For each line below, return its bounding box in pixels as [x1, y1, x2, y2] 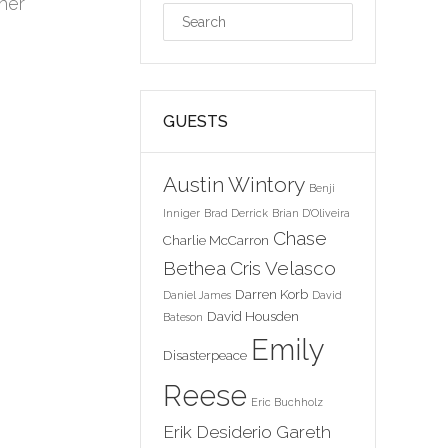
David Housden [207, 308, 299, 324]
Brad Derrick [204, 207, 268, 219]
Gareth [276, 422, 331, 442]
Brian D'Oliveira [272, 207, 350, 219]
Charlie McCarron [163, 232, 269, 248]
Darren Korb [235, 286, 308, 302]
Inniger [163, 207, 200, 219]
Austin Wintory [163, 172, 305, 197]
